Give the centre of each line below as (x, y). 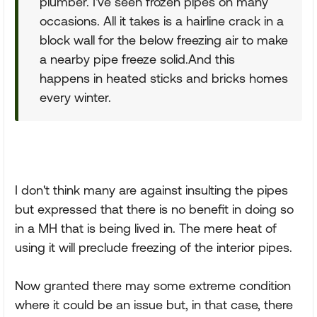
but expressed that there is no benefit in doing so (154, 209)
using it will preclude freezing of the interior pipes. (154, 247)
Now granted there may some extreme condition (153, 286)
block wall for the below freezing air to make (164, 40)
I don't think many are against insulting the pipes (151, 190)
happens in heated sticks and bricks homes (164, 78)
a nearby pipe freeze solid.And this (137, 59)
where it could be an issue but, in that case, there (154, 305)
